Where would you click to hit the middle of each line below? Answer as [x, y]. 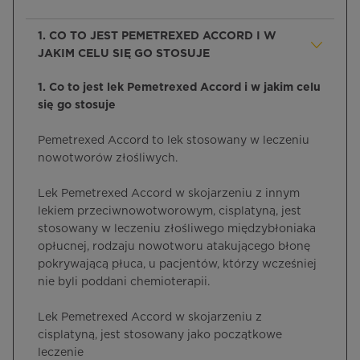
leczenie [61, 353]
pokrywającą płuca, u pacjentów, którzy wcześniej [177, 264]
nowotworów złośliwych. [108, 158]
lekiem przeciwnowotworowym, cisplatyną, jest [170, 211]
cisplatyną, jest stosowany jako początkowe [160, 335]
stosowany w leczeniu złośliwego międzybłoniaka [177, 229]
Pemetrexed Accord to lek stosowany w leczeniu [174, 141]
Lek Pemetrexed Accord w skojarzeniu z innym [169, 194]
